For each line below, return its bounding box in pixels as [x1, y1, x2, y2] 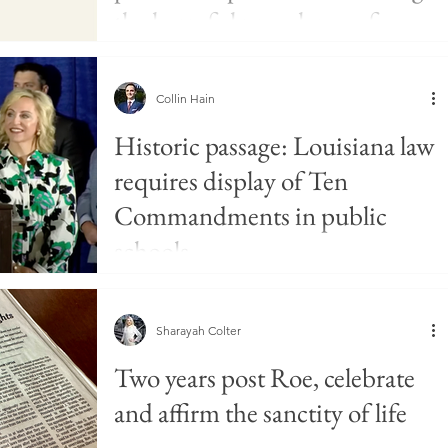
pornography [114, 39, 248, 74]
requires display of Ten [114, 163, 348, 198]
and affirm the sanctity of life [114, 395, 407, 430]
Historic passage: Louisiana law [114, 128, 435, 163]
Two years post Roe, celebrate [114, 360, 415, 395]
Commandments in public [114, 198, 387, 233]
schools [114, 233, 189, 268]
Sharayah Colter [156, 322, 241, 338]
